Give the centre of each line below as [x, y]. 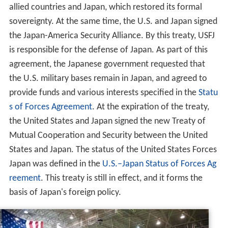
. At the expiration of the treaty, [150, 107]
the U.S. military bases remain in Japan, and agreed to [108, 78]
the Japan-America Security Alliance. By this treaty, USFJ [112, 36]
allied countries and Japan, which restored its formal [105, 7]
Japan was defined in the [55, 164]
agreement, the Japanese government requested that [107, 64]
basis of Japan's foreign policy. [65, 192]
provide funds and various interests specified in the [104, 93]
